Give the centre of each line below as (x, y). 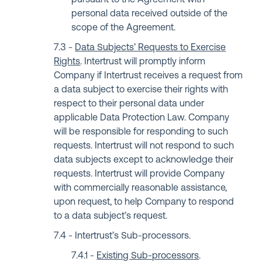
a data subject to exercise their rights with (141, 90)
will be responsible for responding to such (141, 132)
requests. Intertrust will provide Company (139, 174)
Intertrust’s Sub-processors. (133, 236)
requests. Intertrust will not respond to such (144, 146)
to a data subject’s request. (111, 216)
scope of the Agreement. (124, 28)
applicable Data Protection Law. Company (142, 118)
